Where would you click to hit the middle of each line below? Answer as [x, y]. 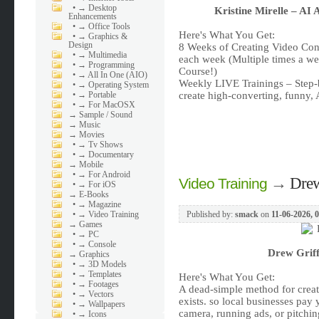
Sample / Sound [106, 115]
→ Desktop [98, 8]
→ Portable [97, 95]
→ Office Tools [104, 26]
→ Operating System [114, 85]
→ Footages [99, 284]
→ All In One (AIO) [113, 75]
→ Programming [106, 65]
